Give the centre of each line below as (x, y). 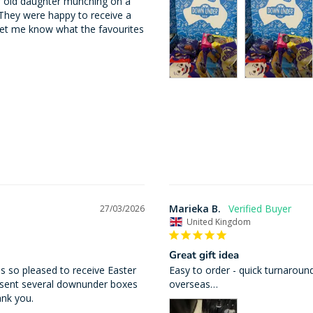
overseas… (193, 284)
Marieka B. (195, 209)
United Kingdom (218, 222)
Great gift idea (204, 255)
